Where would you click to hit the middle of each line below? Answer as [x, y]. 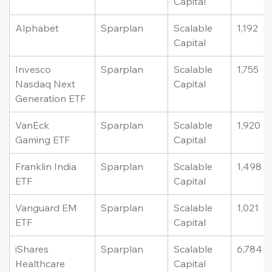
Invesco [35, 70]
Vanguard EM [48, 208]
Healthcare [42, 264]
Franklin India [47, 167]
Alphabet [37, 28]
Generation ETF [51, 99]
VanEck [34, 125]
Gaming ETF [43, 140]
